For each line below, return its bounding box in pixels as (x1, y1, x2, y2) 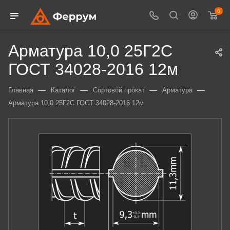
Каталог (51, 86, 75, 94)
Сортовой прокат (93, 86, 145, 94)
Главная (8, 86, 33, 94)
